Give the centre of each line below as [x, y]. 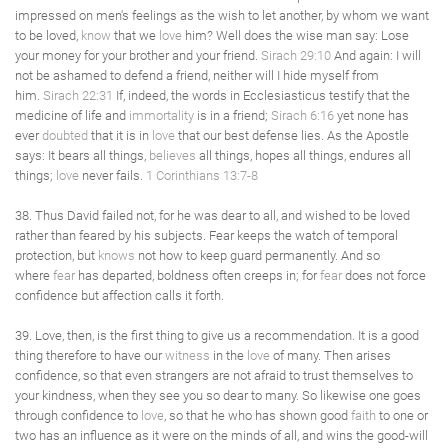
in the [228, 355]
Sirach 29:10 [296, 55]
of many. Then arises [330, 355]
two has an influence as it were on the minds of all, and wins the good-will [221, 435]
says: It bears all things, [82, 155]
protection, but [56, 255]
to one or [402, 415]
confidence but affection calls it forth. [119, 295]
